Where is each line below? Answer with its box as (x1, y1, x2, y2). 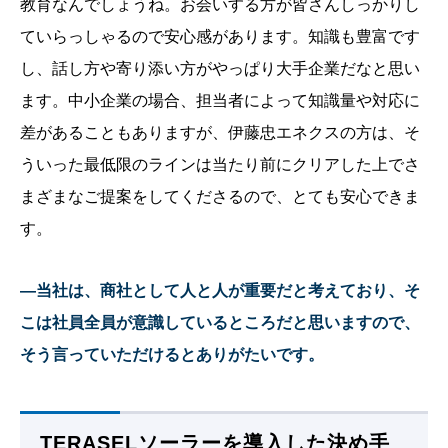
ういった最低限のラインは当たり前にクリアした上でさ (20, 156, 420, 174)
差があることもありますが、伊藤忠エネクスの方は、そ (20, 124, 420, 142)
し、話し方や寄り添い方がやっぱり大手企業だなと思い (20, 60, 420, 78)
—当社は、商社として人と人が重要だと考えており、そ (20, 282, 420, 300)
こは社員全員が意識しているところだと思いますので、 (20, 314, 420, 332)
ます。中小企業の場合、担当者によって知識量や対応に (20, 92, 420, 110)
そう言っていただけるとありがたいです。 (20, 346, 324, 364)
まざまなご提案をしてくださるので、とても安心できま (20, 188, 420, 206)
